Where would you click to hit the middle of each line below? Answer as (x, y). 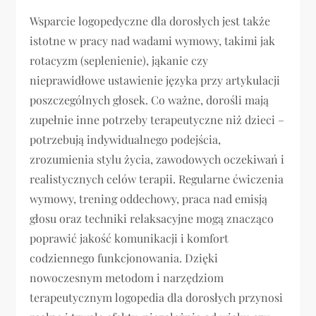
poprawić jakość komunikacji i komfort (129, 238)
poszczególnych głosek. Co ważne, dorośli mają (150, 100)
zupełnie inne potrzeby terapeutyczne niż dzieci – (157, 120)
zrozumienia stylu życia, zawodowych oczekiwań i (157, 159)
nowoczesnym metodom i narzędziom (127, 278)
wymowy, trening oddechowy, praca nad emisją (149, 199)
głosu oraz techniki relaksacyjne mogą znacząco (152, 219)
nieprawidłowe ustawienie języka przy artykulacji (155, 80)
